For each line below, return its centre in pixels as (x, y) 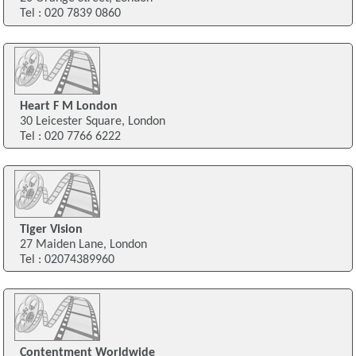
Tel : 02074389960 (67, 259)
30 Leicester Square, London (92, 122)
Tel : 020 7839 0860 (70, 14)
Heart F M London (68, 107)
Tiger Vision (51, 229)
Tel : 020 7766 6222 (70, 137)
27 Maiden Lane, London (83, 244)
